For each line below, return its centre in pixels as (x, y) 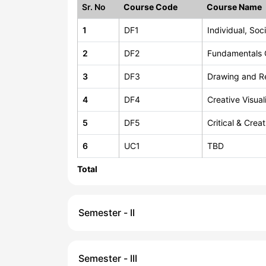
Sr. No (94, 7)
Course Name (234, 7)
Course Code (151, 7)
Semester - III (108, 258)
